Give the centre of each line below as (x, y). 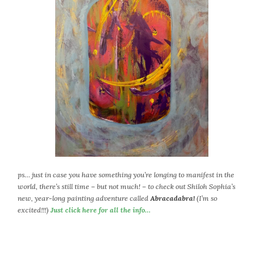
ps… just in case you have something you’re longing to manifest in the (126, 174)
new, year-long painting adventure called (84, 198)
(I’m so (206, 198)
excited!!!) (34, 210)
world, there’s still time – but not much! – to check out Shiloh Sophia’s (127, 186)
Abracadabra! (173, 198)
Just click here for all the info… (100, 210)
